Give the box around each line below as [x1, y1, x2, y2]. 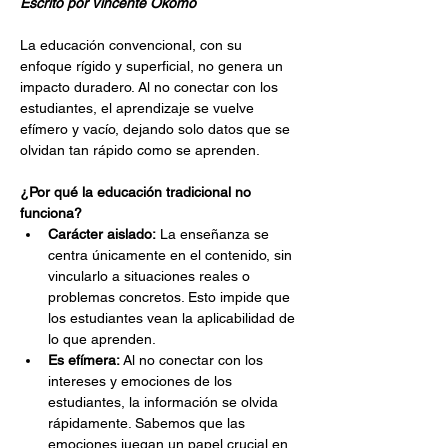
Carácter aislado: [48, 226, 156, 242]
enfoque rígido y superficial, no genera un [20, 58, 287, 74]
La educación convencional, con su [20, 37, 246, 53]
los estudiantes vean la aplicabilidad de [48, 310, 299, 326]
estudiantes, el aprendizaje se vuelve [20, 100, 258, 116]
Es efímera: [48, 352, 120, 368]
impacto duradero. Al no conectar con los [20, 79, 282, 95]
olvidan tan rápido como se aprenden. [20, 142, 260, 158]
